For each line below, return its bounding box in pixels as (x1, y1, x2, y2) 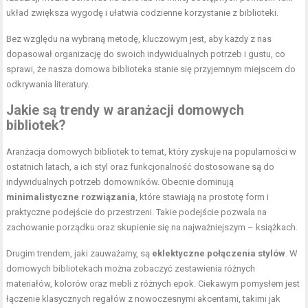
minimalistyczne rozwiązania (6, 191, 136, 202)
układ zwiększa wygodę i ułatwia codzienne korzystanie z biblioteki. (6, 7, 279, 18)
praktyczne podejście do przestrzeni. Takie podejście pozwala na (6, 206, 267, 217)
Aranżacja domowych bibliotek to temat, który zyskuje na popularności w (6, 146, 297, 157)
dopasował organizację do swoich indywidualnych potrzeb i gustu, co (6, 48, 286, 59)
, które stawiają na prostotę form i (135, 191, 269, 202)
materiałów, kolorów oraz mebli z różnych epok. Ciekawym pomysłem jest (6, 278, 300, 289)
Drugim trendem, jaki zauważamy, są (6, 247, 153, 258)
